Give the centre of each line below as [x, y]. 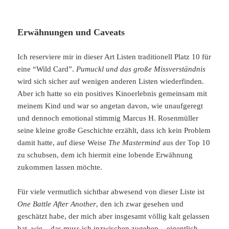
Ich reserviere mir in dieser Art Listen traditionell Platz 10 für [114, 56]
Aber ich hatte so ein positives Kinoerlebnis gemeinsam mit [112, 93]
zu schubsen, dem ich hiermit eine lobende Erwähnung [105, 155]
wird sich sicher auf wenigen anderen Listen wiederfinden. [111, 81]
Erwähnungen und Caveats [71, 32]
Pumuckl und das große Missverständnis [141, 69]
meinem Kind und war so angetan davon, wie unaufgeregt [110, 106]
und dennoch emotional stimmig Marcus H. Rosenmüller [108, 118]
